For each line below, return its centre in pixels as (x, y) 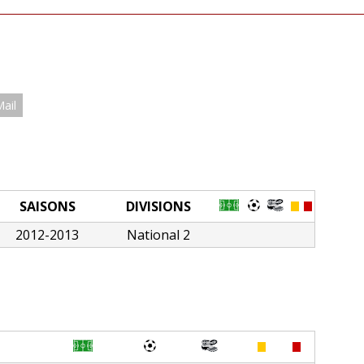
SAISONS (47, 206)
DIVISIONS (159, 206)
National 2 (159, 234)
